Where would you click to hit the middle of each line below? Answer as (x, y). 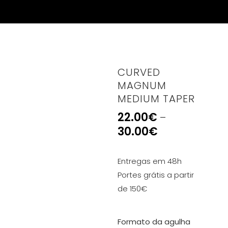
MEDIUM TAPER (156, 99)
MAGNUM (142, 85)
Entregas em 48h (150, 161)
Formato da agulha (154, 222)
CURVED (139, 72)
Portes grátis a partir (156, 175)
